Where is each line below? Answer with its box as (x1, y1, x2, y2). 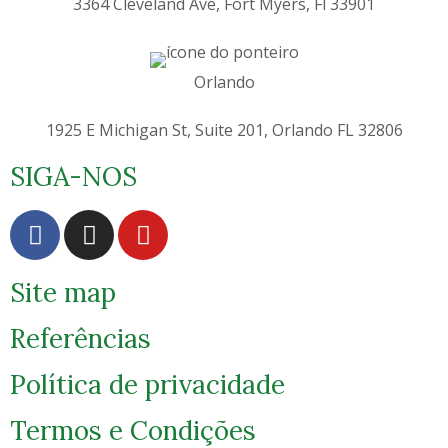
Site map (10, 276, 116, 310)
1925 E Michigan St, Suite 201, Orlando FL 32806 (45, 119, 403, 142)
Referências (10, 322, 151, 356)
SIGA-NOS (10, 160, 137, 194)
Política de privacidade (10, 368, 285, 402)
